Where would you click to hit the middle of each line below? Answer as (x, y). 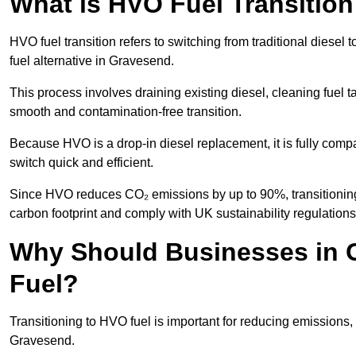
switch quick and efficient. (83, 163)
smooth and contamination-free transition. (127, 112)
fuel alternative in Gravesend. (93, 61)
